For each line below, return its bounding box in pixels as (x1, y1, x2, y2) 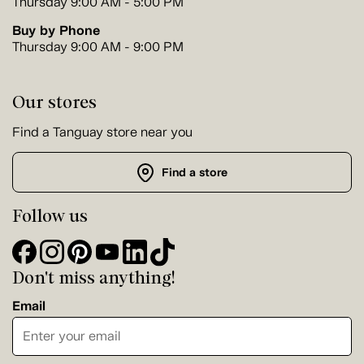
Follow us (12, 205, 88, 227)
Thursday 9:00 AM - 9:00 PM (12, 38, 184, 54)
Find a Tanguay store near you (12, 123, 193, 140)
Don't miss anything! (12, 266, 175, 288)
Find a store (161, 165, 227, 181)
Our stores (12, 90, 97, 112)
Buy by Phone (12, 21, 100, 39)
